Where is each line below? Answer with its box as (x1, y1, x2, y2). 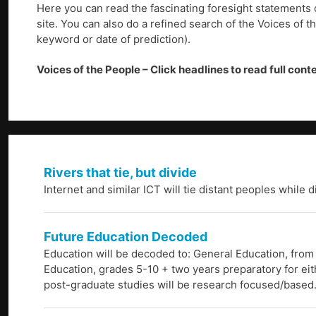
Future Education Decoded (44, 229, 207, 245)
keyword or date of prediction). (37, 32, 190, 47)
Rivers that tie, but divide (44, 165, 197, 181)
